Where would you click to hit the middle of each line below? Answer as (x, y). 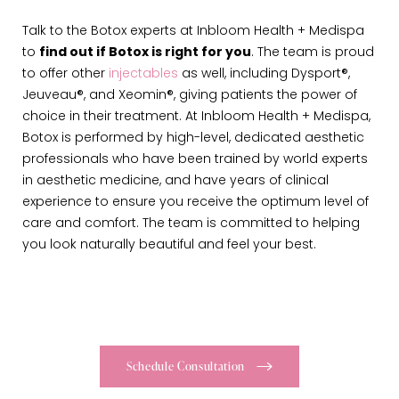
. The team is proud (313, 53)
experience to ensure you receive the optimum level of (195, 203)
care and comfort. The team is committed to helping (191, 224)
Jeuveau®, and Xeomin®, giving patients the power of (190, 96)
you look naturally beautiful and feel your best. (169, 246)
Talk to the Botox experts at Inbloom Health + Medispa (193, 32)
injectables (143, 75)
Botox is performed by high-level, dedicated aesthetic (193, 139)
